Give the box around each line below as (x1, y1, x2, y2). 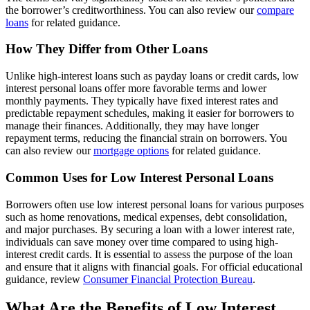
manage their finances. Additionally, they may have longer (6, 120, 259, 132)
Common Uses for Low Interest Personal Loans (6, 170, 273, 185)
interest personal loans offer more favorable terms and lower (6, 82, 266, 95)
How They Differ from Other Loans (6, 42, 208, 57)
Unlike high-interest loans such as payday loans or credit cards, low (6, 70, 299, 82)
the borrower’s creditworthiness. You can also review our (6, 3, 257, 16)
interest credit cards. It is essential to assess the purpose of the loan (6, 248, 293, 260)
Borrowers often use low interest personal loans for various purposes (6, 198, 304, 210)
